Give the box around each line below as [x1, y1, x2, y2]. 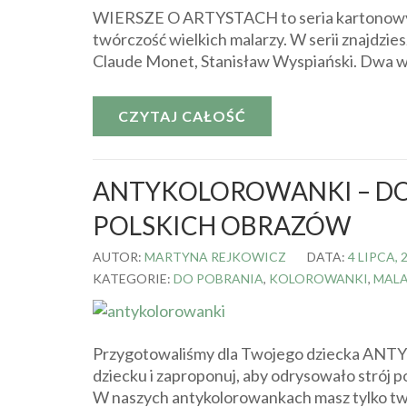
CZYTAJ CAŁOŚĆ [118, 106, 246, 124]
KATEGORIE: [93, 270, 174, 286]
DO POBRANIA [174, 270, 263, 286]
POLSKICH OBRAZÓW [93, 209, 352, 241]
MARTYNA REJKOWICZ [144, 248, 286, 264]
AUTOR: [93, 248, 144, 264]
